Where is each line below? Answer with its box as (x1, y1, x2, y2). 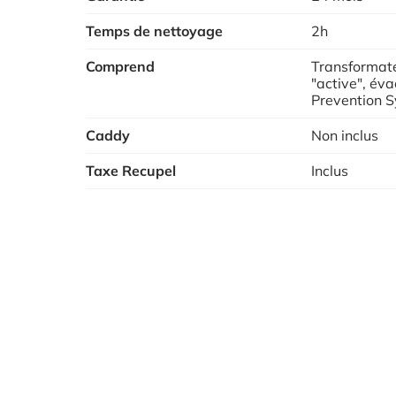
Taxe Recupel (86, 161, 176, 179)
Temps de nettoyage (86, 21, 223, 40)
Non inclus (311, 126, 379, 144)
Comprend (86, 57, 155, 75)
